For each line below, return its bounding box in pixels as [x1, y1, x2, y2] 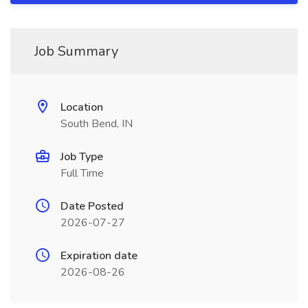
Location [60, 100, 103, 115]
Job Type [60, 149, 103, 164]
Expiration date [60, 248, 137, 263]
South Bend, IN [60, 116, 133, 131]
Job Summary [34, 42, 118, 60]
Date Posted [60, 199, 124, 214]
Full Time [60, 166, 104, 181]
